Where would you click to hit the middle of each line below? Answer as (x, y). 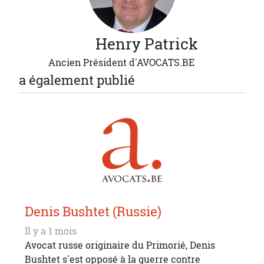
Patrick (171, 44)
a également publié (77, 80)
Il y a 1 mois (51, 231)
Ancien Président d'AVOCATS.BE (121, 62)
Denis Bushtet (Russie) (93, 211)
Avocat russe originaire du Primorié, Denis (120, 245)
